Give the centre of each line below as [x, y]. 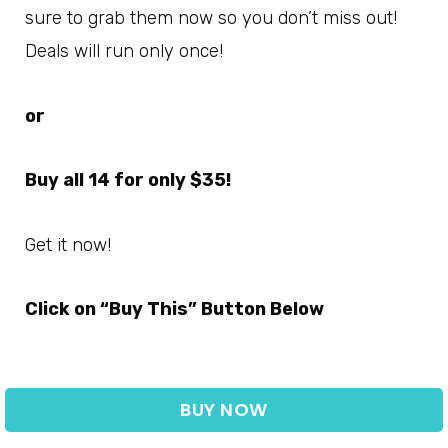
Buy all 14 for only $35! [128, 180]
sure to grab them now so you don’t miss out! [211, 18]
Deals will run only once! [124, 51]
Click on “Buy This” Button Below [174, 309]
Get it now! [68, 244]
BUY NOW [224, 409]
